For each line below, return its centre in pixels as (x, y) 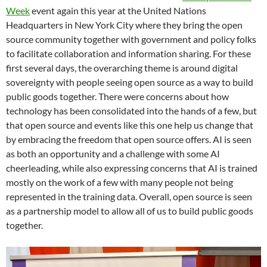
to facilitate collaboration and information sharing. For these (128, 54)
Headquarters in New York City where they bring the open (124, 25)
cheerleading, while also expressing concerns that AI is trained (132, 168)
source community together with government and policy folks (131, 39)
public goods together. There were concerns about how (117, 97)
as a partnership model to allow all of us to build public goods (130, 211)
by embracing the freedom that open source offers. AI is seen (129, 139)
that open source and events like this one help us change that (130, 125)
